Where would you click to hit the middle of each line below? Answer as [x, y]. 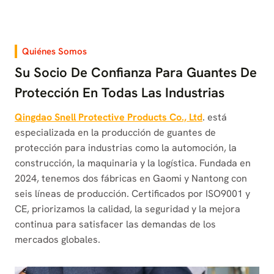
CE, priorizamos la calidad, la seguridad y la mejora [128, 209]
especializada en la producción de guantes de [115, 133]
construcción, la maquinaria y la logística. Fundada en [133, 163]
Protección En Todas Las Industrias [120, 93]
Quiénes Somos [54, 51]
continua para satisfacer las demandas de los [115, 224]
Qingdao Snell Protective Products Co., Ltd [109, 117]
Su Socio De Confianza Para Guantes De [136, 73]
